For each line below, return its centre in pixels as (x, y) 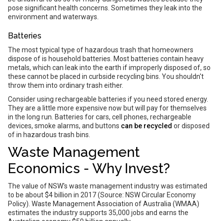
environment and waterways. (53, 17)
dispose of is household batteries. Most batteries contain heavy (106, 59)
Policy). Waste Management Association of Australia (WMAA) (104, 204)
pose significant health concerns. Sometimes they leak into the (105, 8)
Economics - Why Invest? (89, 168)
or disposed (191, 126)
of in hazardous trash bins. (49, 135)
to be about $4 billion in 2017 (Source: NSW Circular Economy (102, 195)
